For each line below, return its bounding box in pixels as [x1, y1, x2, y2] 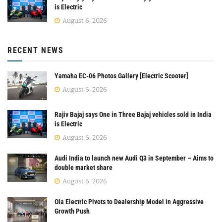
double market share [55, 163, 112, 171]
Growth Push [55, 207, 90, 215]
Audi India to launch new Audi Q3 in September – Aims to [55, 154, 214, 162]
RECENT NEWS [7, 46, 64, 55]
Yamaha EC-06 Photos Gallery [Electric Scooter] [55, 72, 188, 80]
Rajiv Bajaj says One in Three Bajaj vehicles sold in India [55, 110, 212, 118]
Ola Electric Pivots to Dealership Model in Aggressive [55, 197, 204, 206]
